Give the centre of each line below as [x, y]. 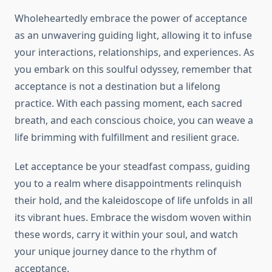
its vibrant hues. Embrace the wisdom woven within [133, 218]
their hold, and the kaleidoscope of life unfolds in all [134, 201]
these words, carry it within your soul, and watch [126, 235]
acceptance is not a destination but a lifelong [117, 87]
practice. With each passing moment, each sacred [128, 104]
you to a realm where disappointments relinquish [128, 184]
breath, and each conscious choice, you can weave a [134, 121]
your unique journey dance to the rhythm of [116, 252]
